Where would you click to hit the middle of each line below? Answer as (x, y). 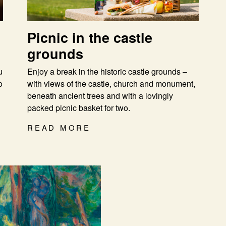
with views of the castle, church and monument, (111, 83)
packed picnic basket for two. (79, 107)
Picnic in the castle (90, 37)
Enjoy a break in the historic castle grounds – (107, 71)
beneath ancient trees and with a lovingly (100, 95)
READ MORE (59, 127)
